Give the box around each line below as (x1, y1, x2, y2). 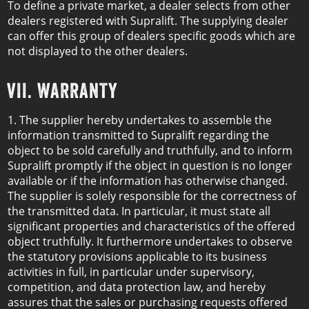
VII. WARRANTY (6, 78, 118, 103)
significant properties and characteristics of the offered (8, 219, 295, 234)
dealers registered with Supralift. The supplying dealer (8, 13, 288, 28)
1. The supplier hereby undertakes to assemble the (8, 112, 272, 128)
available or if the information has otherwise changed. (8, 173, 288, 188)
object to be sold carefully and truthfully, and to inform (8, 143, 292, 158)
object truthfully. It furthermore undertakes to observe (8, 234, 292, 249)
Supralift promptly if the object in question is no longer (8, 158, 292, 173)
